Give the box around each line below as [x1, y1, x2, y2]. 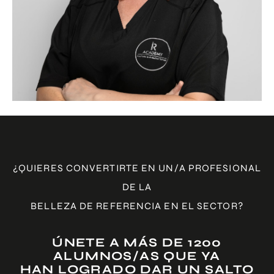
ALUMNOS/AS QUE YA [53, 248, 221, 264]
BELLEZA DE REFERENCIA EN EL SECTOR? [31, 199, 243, 212]
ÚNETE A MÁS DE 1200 [52, 235, 222, 251]
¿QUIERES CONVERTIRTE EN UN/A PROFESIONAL [12, 161, 261, 174]
